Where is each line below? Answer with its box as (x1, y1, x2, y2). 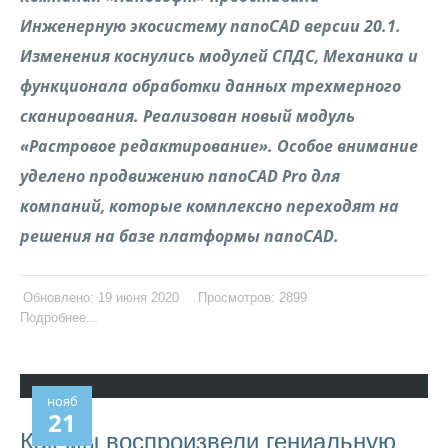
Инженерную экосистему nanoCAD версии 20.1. (20, 15, 401, 37)
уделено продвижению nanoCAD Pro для (20, 165, 340, 187)
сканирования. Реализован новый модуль (20, 105, 355, 127)
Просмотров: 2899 (198, 290, 307, 305)
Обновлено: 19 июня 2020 (23, 290, 179, 305)
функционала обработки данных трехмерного (20, 75, 401, 97)
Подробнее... (20, 310, 98, 326)
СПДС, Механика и (272, 45, 418, 67)
